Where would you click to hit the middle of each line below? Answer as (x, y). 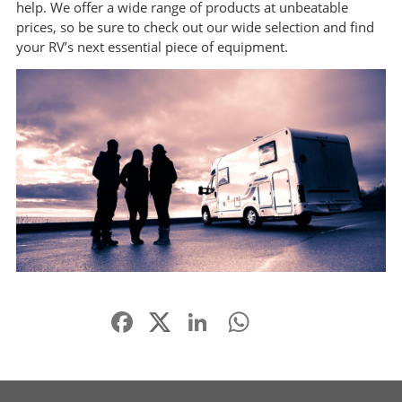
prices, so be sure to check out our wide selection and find (195, 27)
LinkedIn (237, 314)
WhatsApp (284, 314)
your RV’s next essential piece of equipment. (152, 47)
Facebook (164, 314)
